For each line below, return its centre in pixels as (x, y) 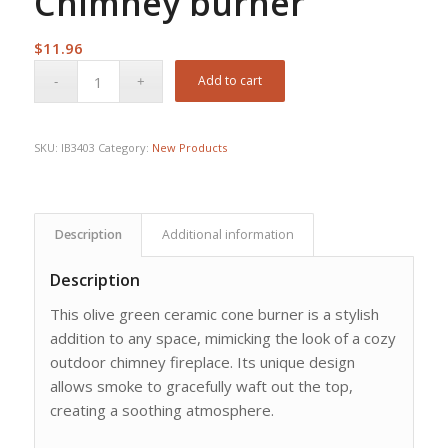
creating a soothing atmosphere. (161, 409)
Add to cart (230, 81)
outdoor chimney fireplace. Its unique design (202, 361)
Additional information (227, 235)
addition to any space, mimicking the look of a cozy (222, 337)
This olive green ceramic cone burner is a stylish (214, 313)
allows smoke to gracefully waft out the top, (201, 385)
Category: (124, 148)
